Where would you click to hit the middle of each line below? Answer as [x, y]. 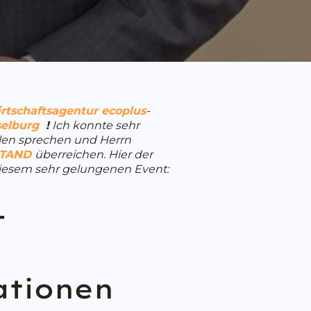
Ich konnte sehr [94, 125]
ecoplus [124, 110]
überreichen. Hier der [94, 154]
